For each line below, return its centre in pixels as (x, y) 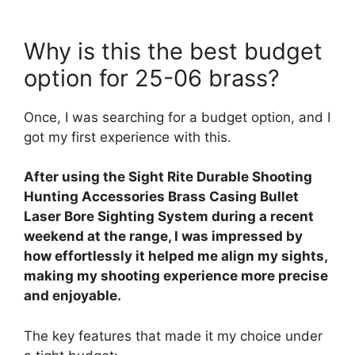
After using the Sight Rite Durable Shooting (168, 177)
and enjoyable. (73, 296)
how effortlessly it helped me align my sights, (176, 256)
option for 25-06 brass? (152, 78)
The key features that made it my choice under (173, 336)
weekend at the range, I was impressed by (163, 237)
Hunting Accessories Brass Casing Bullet (161, 197)
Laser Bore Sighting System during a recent (169, 217)
